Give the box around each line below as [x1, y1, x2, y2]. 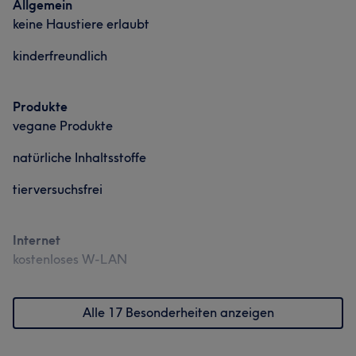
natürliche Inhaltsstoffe [13, 149, 146, 165]
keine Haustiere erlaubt [13, 16, 149, 32]
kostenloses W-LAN [13, 251, 127, 267]
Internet [13, 232, 60, 248]
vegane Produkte [13, 118, 113, 133]
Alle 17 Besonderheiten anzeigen [82, 304, 274, 320]
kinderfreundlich [13, 48, 107, 64]
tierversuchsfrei [13, 181, 103, 197]
